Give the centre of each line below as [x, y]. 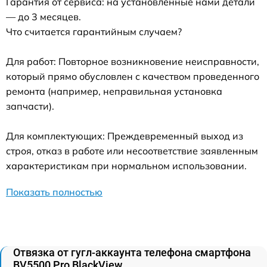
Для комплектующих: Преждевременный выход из [125, 136]
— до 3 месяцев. [44, 16]
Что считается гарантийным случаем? [94, 31]
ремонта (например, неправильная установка [114, 91]
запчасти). [30, 106]
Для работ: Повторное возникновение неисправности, [133, 61]
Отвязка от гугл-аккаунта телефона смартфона [132, 252]
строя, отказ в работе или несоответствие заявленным [132, 150]
